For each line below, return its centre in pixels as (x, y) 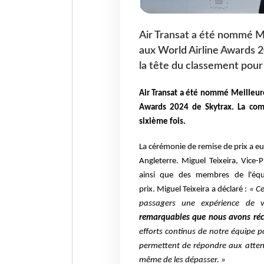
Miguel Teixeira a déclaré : (203, 190)
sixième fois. (162, 121)
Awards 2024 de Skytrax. (188, 107)
